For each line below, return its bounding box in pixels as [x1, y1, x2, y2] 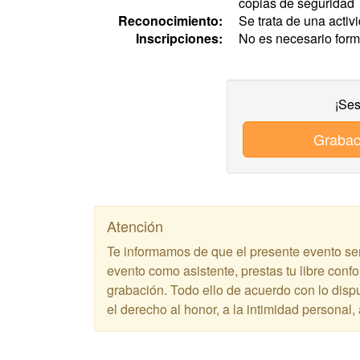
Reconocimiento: [118, 11, 223, 30]
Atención [107, 215, 163, 236]
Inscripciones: [136, 29, 223, 47]
